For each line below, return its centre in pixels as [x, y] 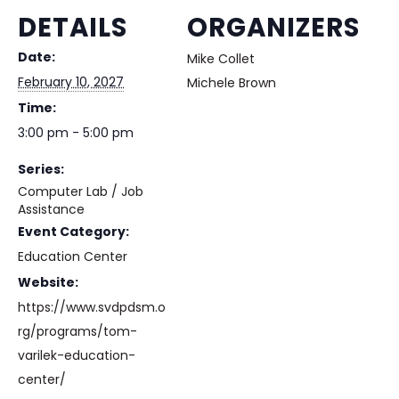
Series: [41, 169]
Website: [48, 282]
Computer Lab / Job [81, 191]
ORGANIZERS [273, 27]
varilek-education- [77, 355]
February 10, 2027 [71, 82]
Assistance [51, 209]
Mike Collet [221, 59]
